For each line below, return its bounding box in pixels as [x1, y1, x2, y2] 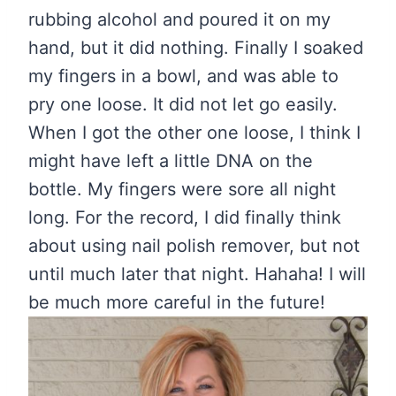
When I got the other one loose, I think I [28, 122, 361, 144]
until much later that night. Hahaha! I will [28, 263, 366, 286]
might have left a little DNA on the [28, 150, 313, 172]
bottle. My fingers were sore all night [28, 179, 336, 201]
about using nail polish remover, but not [28, 235, 360, 257]
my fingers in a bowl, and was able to [28, 65, 339, 88]
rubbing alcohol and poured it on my [28, 9, 331, 31]
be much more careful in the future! [28, 292, 325, 314]
